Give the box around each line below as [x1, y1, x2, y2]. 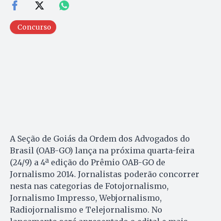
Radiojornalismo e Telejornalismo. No [10, 205, 162, 215]
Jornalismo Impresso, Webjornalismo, [10, 193, 162, 203]
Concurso [17, 23, 51, 32]
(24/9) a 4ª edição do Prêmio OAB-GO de [10, 157, 165, 168]
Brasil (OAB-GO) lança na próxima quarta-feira [10, 146, 194, 156]
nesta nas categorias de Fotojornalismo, [10, 181, 169, 191]
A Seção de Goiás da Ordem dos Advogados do [10, 134, 190, 144]
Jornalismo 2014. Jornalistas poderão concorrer [10, 169, 199, 180]
